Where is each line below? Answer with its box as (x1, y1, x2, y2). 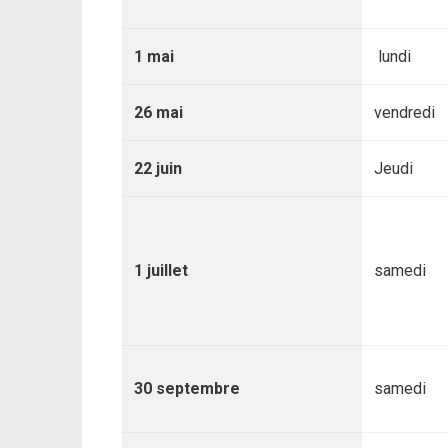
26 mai (134, 103, 183, 122)
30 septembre (134, 379, 240, 398)
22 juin (134, 159, 182, 178)
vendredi (374, 103, 435, 122)
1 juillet (134, 261, 188, 280)
